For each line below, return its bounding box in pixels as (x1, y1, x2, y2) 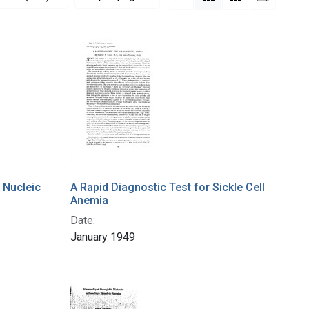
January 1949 (70, 230, 135, 244)
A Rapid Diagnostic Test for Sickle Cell (70, 181, 265, 195)
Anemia (70, 194, 108, 208)
